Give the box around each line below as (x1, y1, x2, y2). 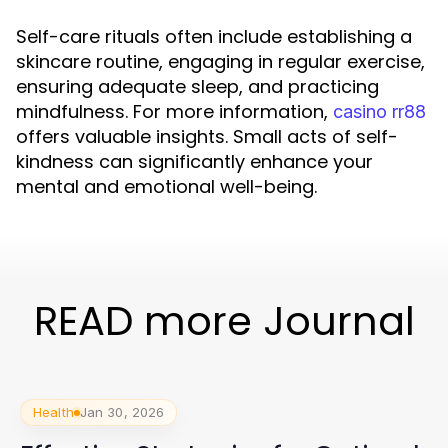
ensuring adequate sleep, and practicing (16, 74, 379, 99)
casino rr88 (333, 101, 426, 122)
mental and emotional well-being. (16, 174, 317, 199)
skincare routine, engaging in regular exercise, (16, 49, 425, 74)
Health (33, 404, 74, 420)
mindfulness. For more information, (16, 99, 333, 124)
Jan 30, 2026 (79, 404, 165, 420)
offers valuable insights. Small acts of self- (16, 124, 398, 149)
